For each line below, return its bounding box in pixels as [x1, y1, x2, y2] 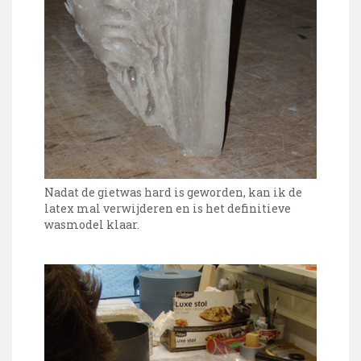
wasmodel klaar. [44, 217, 139, 233]
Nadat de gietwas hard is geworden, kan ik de [44, 185, 302, 201]
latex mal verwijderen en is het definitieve [44, 201, 291, 217]
